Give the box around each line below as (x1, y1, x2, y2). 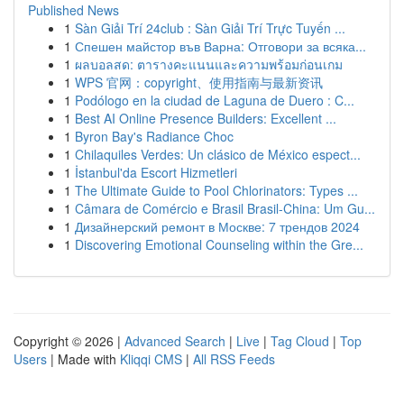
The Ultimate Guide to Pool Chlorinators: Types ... (75, 181, 358, 199)
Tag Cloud (271, 332, 329, 350)
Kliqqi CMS (120, 350, 182, 368)
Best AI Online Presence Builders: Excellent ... (75, 109, 336, 127)
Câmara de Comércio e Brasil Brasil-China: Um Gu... (75, 199, 375, 217)
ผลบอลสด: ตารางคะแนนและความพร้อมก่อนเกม (75, 55, 343, 73)
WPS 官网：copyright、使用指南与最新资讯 (75, 73, 323, 91)
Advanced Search (124, 332, 225, 350)
